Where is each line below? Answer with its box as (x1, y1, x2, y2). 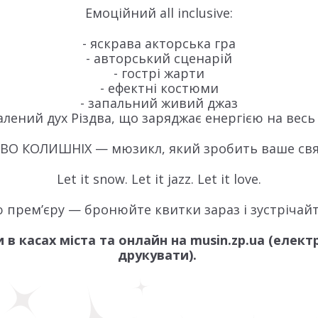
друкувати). (118, 246, 200, 263)
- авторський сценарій (86, 50, 232, 67)
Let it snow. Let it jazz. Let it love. (57, 170, 261, 187)
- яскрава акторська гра (82, 35, 236, 52)
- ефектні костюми (99, 79, 219, 97)
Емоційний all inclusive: (85, 4, 233, 21)
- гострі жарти (114, 65, 204, 82)
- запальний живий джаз (80, 94, 238, 111)
